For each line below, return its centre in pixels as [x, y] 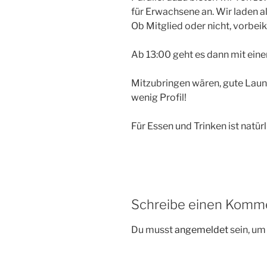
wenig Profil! [159, 97]
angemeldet [201, 230]
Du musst [153, 230]
